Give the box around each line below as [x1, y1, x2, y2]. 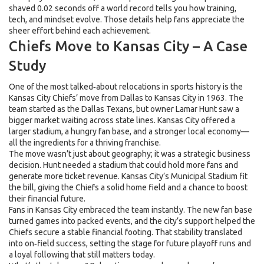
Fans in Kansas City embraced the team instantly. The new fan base [9, 205, 252, 214]
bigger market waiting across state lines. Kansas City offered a [9, 115, 235, 125]
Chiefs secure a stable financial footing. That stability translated [9, 227, 242, 237]
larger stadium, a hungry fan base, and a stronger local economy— [9, 127, 249, 136]
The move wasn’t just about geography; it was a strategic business [9, 149, 250, 159]
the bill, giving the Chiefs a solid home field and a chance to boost [9, 183, 247, 192]
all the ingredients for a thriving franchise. [9, 138, 161, 147]
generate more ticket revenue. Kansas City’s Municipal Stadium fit [9, 171, 247, 181]
